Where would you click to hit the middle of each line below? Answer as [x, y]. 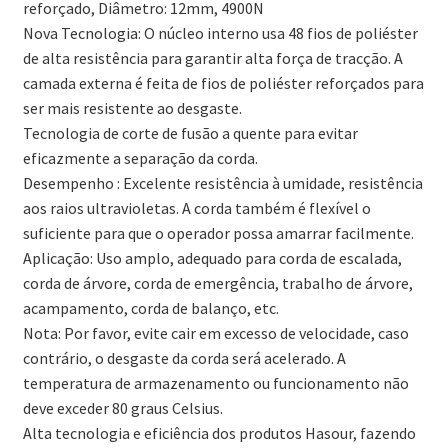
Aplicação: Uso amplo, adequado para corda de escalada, [212, 257]
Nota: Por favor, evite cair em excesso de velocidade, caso [215, 332]
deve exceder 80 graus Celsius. [122, 407]
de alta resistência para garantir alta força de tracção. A [212, 57]
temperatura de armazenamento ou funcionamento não [215, 382]
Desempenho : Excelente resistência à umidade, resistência [222, 182]
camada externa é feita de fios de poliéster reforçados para [223, 82]
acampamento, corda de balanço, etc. [150, 307]
